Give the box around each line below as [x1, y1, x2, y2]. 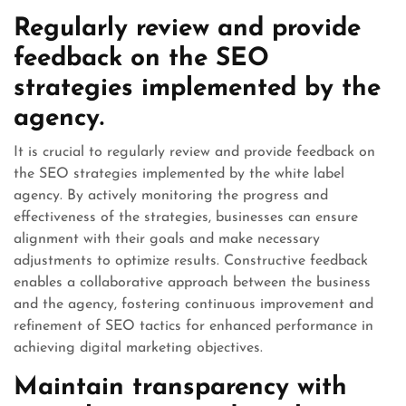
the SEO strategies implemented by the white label [14, 167, 344, 181]
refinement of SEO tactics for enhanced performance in [14, 319, 373, 333]
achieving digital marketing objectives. [14, 341, 263, 355]
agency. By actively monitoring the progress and [14, 188, 328, 203]
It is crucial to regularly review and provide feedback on [14, 145, 375, 159]
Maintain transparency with [14, 375, 347, 401]
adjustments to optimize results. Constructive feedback [14, 254, 368, 268]
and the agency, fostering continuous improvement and [14, 297, 373, 312]
